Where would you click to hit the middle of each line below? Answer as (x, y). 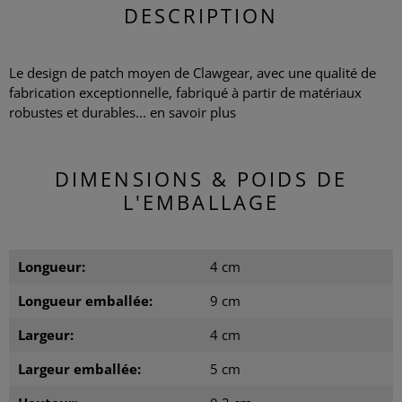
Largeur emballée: (79, 368)
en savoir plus (193, 112)
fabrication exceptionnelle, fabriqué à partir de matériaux (185, 92)
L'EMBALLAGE (201, 201)
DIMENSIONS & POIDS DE (201, 178)
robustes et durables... (79, 112)
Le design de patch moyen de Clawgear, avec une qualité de (192, 72)
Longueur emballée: (85, 300)
